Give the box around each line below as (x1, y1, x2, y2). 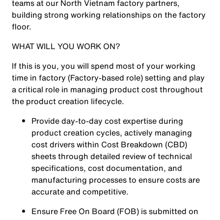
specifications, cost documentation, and (31, 162, 182, 174)
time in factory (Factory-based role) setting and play (12, 72, 205, 83)
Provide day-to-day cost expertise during (31, 115, 183, 127)
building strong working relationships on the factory (12, 9, 206, 21)
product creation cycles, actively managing (31, 127, 192, 138)
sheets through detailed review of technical (31, 150, 192, 162)
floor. (12, 21, 31, 32)
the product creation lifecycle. (12, 95, 124, 107)
